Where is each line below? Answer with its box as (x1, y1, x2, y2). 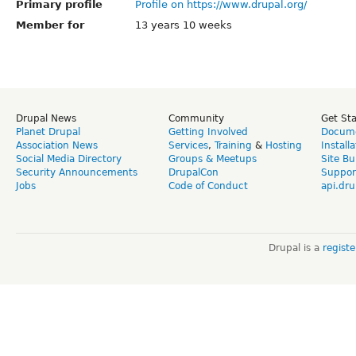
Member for (16, 18, 84, 31)
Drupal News (16, 112, 76, 124)
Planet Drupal (16, 126, 80, 137)
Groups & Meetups (168, 153, 257, 164)
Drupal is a (268, 242, 323, 253)
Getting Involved (168, 126, 248, 137)
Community (168, 112, 224, 124)
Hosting (265, 139, 302, 151)
